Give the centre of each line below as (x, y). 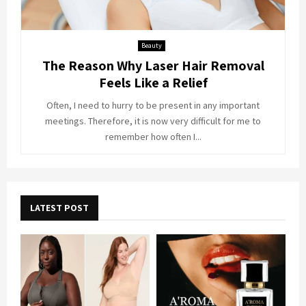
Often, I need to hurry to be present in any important (153, 106)
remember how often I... (153, 137)
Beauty (151, 46)
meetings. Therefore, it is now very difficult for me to (153, 121)
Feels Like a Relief (153, 83)
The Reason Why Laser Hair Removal (153, 66)
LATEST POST (59, 208)
